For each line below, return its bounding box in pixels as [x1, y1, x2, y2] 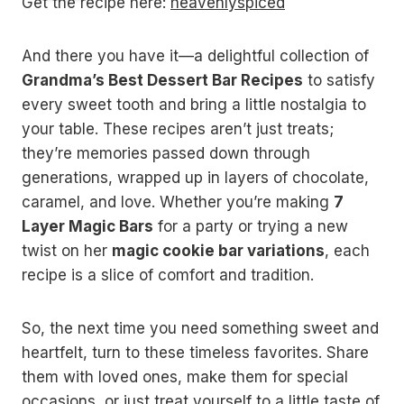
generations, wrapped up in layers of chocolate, [22, 169, 369, 187]
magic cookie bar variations [112, 242, 325, 260]
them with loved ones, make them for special [22, 368, 348, 386]
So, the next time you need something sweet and [22, 319, 379, 337]
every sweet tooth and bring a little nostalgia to [22, 96, 366, 114]
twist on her [22, 242, 112, 260]
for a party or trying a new [153, 217, 348, 235]
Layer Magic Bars [22, 217, 153, 235]
